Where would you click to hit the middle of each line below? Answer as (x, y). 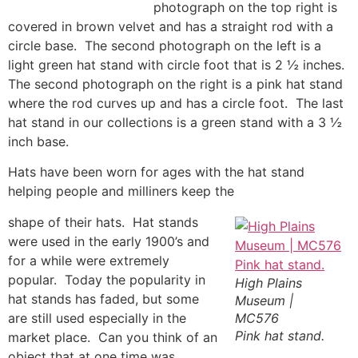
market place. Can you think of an (113, 337)
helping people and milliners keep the (121, 191)
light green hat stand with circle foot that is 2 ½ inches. (178, 64)
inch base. (38, 141)
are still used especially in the (97, 318)
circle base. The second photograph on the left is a (165, 45)
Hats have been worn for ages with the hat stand (156, 172)
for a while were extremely (89, 260)
